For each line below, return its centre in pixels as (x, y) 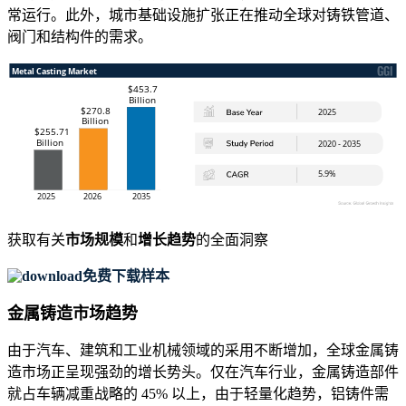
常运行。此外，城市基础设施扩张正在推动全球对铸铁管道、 (203, 15)
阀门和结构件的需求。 (80, 37)
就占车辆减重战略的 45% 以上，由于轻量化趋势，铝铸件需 (198, 394)
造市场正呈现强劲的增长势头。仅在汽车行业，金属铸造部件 (203, 372)
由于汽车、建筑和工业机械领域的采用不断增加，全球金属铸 (203, 351)
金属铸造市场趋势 (72, 314)
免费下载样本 (126, 276)
